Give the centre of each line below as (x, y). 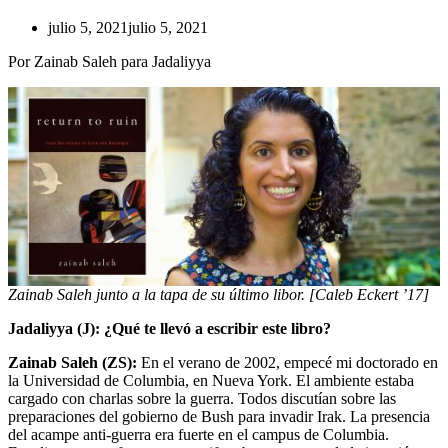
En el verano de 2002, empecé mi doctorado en (287, 362)
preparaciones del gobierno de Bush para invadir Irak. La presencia (219, 416)
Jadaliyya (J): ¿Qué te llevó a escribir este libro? (169, 328)
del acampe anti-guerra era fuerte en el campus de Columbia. (198, 434)
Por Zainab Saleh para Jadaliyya (109, 61)
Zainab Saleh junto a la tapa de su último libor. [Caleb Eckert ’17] (218, 294)
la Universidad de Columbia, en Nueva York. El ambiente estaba (211, 380)
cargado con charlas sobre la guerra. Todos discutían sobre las (202, 398)
